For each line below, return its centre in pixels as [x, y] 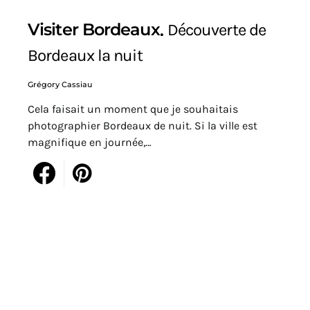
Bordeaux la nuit [85, 56]
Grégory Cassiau [60, 85]
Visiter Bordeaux [94, 29]
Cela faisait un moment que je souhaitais [133, 109]
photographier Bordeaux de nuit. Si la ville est [143, 126]
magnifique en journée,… [90, 143]
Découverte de [217, 29]
